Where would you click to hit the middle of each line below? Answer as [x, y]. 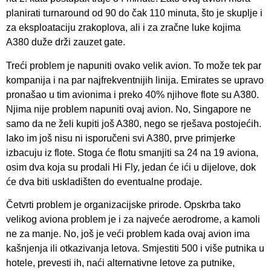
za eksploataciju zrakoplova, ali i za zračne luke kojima [123, 28]
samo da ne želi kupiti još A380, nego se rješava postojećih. [134, 123]
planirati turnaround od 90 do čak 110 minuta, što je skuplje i [134, 13]
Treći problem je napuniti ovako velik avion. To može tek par [134, 65]
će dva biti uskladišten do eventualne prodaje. [104, 181]
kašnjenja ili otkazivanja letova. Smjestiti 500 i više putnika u [135, 249]
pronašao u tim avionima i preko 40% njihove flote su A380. [132, 94]
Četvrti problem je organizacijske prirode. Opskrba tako [123, 205]
